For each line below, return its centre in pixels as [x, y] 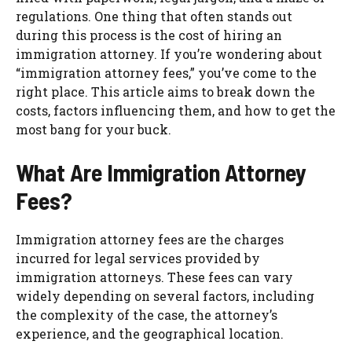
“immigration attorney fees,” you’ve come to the [166, 73]
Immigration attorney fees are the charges [150, 240]
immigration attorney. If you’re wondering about [169, 54]
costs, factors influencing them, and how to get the [176, 111]
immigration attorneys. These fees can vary [154, 277]
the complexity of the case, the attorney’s [147, 315]
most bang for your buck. [93, 130]
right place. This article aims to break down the [165, 92]
